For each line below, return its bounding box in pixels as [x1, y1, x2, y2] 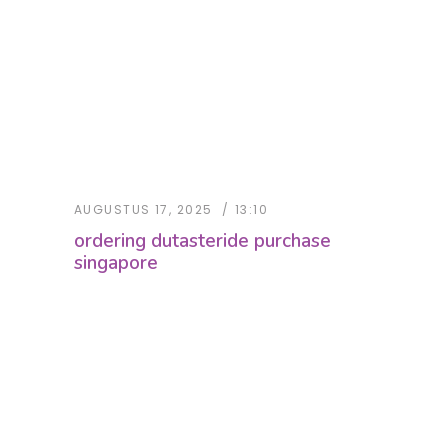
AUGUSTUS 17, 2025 [74, 201, 213, 219]
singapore [74, 250, 158, 277]
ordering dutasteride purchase [74, 228, 331, 255]
